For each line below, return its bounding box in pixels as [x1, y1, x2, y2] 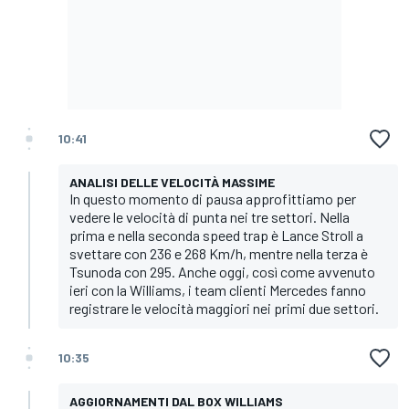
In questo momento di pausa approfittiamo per [69, 189, 356, 207]
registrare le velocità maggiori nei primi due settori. [69, 299, 379, 317]
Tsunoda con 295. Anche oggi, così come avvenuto [69, 262, 375, 280]
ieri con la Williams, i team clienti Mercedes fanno [69, 280, 366, 299]
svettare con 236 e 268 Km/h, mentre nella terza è [69, 244, 368, 262]
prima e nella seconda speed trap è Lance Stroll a [69, 225, 363, 244]
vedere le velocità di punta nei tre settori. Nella [69, 207, 350, 225]
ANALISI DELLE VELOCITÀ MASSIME [69, 173, 275, 190]
